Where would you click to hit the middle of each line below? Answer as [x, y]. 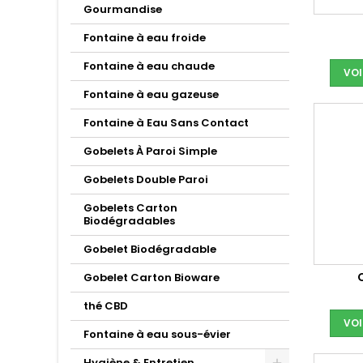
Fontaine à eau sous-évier [157, 334]
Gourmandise [123, 9]
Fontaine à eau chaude [149, 66]
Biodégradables [129, 221]
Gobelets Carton [130, 208]
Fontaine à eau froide [145, 38]
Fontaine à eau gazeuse [151, 94]
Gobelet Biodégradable [150, 249]
